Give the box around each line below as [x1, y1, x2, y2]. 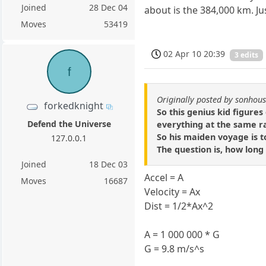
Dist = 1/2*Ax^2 [144, 199, 214, 213]
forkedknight [43, 99, 103, 113]
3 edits [235, 50, 259, 61]
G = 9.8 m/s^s [144, 242, 205, 255]
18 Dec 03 [89, 158, 128, 170]
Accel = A [144, 171, 184, 184]
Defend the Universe [27, 118, 111, 129]
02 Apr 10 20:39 [163, 48, 226, 60]
